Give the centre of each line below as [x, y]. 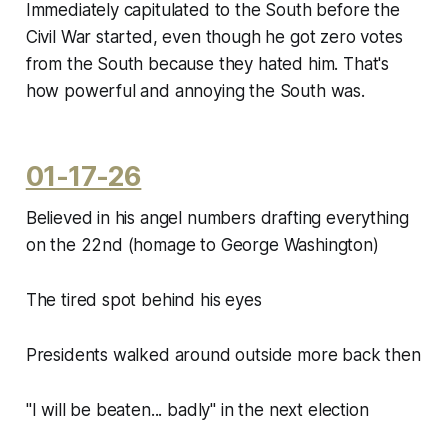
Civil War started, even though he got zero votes [214, 36]
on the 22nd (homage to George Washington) [202, 244]
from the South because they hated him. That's [207, 63]
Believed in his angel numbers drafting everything [217, 217]
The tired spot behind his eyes [143, 299]
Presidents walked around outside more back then [223, 354]
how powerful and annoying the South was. [195, 90]
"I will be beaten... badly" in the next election [197, 409]
